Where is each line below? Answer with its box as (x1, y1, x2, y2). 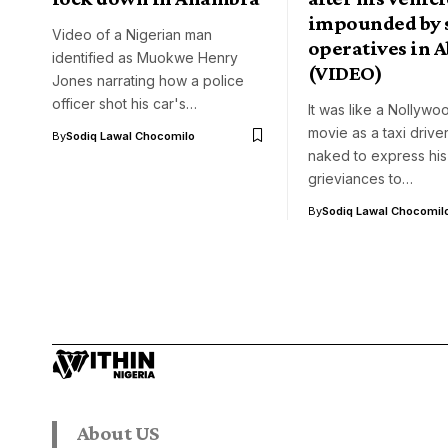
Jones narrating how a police (52, 71, 244, 89)
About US (77, 420, 159, 445)
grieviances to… (308, 169, 413, 187)
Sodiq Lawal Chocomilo (66, 128, 195, 143)
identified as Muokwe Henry (52, 48, 238, 66)
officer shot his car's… (52, 94, 197, 112)
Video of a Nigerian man (52, 25, 212, 43)
